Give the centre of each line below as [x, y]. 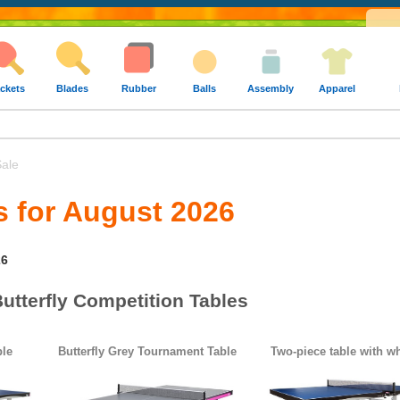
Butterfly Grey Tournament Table [147, 352]
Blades [72, 88]
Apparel [337, 88]
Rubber [138, 88]
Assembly [271, 88]
